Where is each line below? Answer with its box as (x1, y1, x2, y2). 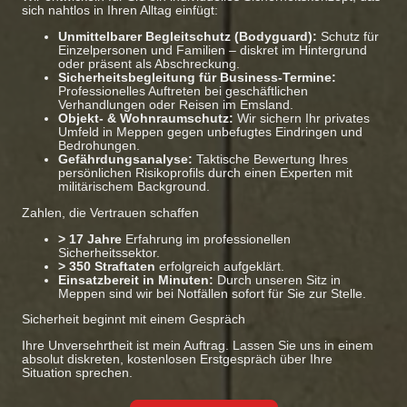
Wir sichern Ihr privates (233, 112, 370, 126)
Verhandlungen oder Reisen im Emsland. (58, 98, 293, 113)
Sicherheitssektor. (58, 245, 160, 260)
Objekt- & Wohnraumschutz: (58, 112, 233, 126)
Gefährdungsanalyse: (58, 153, 193, 167)
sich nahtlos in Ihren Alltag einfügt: (22, 4, 218, 18)
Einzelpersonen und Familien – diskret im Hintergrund (58, 44, 367, 58)
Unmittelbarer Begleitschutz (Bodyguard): (58, 30, 317, 45)
